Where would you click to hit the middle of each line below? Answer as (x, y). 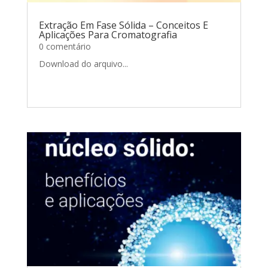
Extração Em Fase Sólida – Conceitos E (123, 25)
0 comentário (65, 46)
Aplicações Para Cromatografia (108, 34)
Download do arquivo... (83, 63)
